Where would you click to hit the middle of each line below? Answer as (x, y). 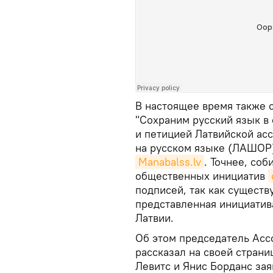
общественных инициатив (202, 176)
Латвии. (154, 218)
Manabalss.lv (170, 162)
